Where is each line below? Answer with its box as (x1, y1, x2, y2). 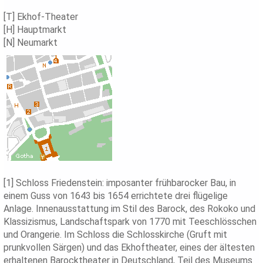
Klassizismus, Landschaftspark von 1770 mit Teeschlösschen (4, 216, 257, 228)
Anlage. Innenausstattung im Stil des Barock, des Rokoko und (4, 203, 256, 215)
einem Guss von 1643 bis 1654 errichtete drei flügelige (4, 190, 228, 202)
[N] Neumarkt (4, 37, 58, 49)
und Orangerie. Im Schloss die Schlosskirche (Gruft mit (4, 229, 228, 241)
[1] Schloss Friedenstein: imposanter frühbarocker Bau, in (4, 177, 237, 189)
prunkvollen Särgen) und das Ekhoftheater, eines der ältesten (4, 242, 255, 254)
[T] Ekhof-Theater (4, 11, 79, 23)
